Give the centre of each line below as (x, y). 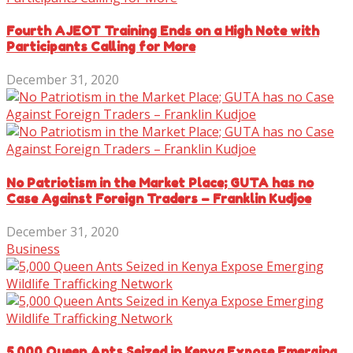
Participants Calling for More (101, 47)
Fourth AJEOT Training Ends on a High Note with (163, 31)
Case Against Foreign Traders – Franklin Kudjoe (159, 198)
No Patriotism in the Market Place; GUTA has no (160, 182)
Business (33, 249)
